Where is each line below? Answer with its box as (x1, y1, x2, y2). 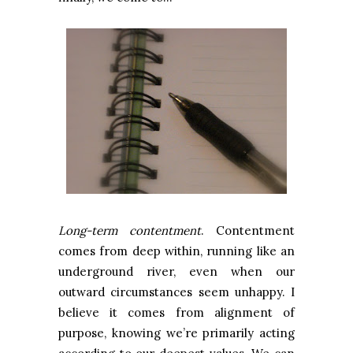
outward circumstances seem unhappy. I (58, 284, 295, 300)
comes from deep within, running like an (58, 243, 295, 259)
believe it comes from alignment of (58, 305, 295, 321)
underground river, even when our (58, 264, 295, 280)
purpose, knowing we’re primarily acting (58, 325, 295, 341)
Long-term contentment (58, 223, 201, 239)
